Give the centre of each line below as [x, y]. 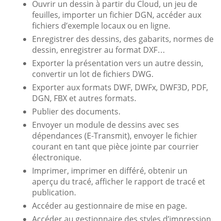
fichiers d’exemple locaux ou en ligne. [101, 25]
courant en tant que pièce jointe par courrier [115, 146]
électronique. [57, 157]
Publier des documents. [76, 111]
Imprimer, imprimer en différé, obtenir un [110, 170]
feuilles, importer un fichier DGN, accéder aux [117, 15]
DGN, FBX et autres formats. [84, 98]
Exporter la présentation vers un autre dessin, [118, 63]
